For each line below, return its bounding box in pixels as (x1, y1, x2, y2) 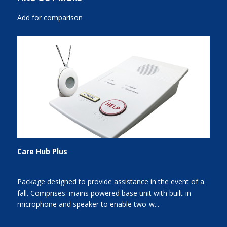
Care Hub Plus (17, 146, 67, 156)
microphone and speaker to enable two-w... (17, 199, 159, 209)
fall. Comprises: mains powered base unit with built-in (17, 188, 191, 198)
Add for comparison (17, 13, 83, 23)
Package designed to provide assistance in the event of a (17, 177, 204, 187)
